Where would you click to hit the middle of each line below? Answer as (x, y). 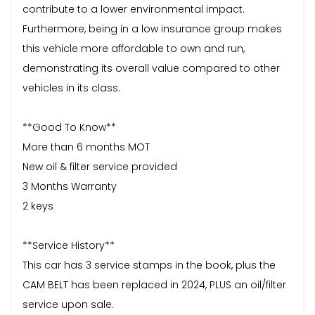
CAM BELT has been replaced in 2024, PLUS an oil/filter (154, 284)
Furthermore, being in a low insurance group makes (152, 28)
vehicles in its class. (71, 88)
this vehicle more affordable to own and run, (134, 48)
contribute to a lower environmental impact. (134, 9)
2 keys (38, 206)
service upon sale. (68, 304)
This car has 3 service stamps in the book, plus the (149, 265)
